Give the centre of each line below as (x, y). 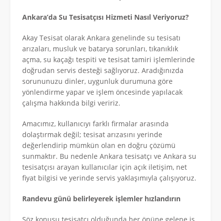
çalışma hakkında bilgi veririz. (71, 103)
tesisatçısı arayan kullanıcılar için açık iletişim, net (105, 167)
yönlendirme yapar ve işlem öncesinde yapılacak (102, 92)
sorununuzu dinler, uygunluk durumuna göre (97, 81)
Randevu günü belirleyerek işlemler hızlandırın (101, 198)
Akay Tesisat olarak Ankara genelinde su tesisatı (101, 37)
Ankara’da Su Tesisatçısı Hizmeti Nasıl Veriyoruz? (106, 17)
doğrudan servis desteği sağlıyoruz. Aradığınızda (103, 70)
